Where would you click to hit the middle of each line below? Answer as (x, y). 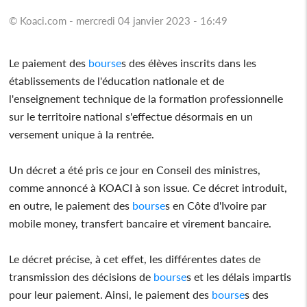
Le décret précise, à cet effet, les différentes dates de (135, 258)
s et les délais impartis (239, 276)
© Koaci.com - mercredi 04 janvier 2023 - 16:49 (119, 20)
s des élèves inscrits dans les (189, 62)
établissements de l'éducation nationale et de (117, 80)
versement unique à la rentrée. (82, 134)
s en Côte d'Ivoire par (216, 205)
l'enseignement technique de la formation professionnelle (146, 98)
